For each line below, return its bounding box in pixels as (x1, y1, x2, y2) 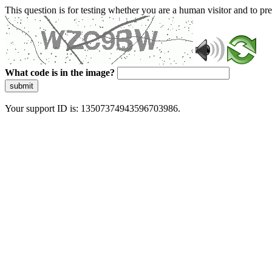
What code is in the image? (5, 67, 115, 78)
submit (10, 81, 33, 90)
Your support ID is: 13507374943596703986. (5, 103, 180, 114)
